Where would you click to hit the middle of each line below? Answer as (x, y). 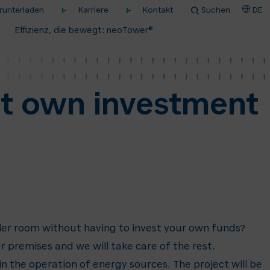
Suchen (215, 11)
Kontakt (158, 11)
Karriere (93, 11)
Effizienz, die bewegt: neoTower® (83, 31)
